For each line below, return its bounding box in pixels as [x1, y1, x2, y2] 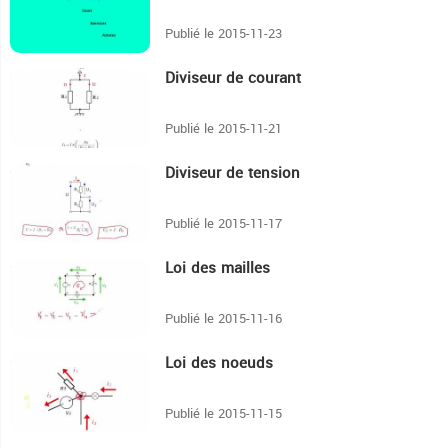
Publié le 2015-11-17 [165, 211, 282, 237]
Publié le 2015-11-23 [165, 21, 282, 47]
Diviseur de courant [165, 64, 301, 93]
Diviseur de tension [165, 159, 300, 188]
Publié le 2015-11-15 [165, 401, 282, 427]
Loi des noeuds [165, 349, 273, 378]
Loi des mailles [165, 254, 270, 283]
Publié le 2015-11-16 [165, 306, 282, 332]
